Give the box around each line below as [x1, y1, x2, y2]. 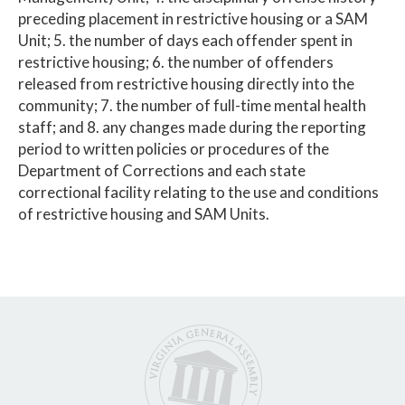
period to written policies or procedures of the [18, 138, 329, 158]
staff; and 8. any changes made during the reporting [18, 117, 366, 137]
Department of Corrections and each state [18, 160, 306, 180]
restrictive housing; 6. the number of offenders [18, 52, 334, 71]
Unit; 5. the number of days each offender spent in [18, 30, 353, 50]
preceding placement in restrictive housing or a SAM [18, 8, 368, 28]
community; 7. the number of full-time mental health [18, 95, 366, 115]
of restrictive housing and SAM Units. [18, 203, 275, 223]
